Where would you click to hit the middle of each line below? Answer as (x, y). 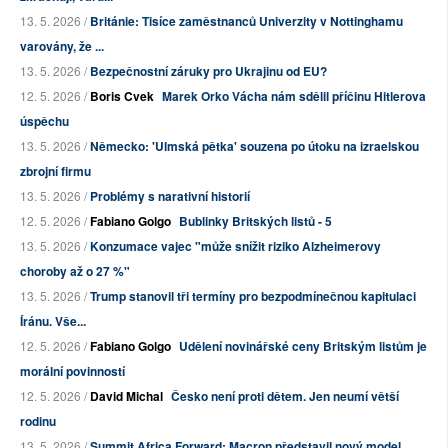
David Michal (126, 395)
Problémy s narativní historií (170, 195)
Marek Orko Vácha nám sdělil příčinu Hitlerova (294, 95)
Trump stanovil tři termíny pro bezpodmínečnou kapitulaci (253, 295)
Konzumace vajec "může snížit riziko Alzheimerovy (235, 245)
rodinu (38, 420)
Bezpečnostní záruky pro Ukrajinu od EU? (208, 70)
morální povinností (72, 370)
